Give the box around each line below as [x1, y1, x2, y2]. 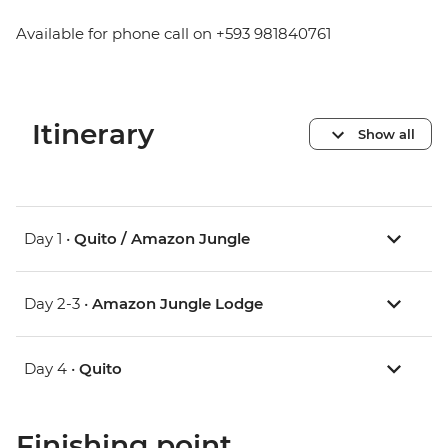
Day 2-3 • [24, 294, 92, 314]
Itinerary [32, 117, 154, 152]
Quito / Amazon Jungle [74, 229, 250, 249]
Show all [358, 125, 415, 142]
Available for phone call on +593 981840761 [16, 24, 331, 44]
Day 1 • [24, 229, 74, 249]
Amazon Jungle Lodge [92, 294, 263, 314]
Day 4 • [24, 359, 79, 379]
